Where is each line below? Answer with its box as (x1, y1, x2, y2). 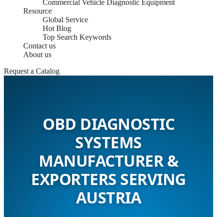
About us (23, 50, 51, 59)
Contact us (23, 42, 56, 50)
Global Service (43, 15, 88, 24)
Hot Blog (43, 24, 71, 32)
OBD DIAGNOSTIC (43, 113, 174, 135)
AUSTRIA (76, 187, 141, 208)
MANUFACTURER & (39, 150, 178, 171)
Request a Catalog (4, 67, 60, 75)
